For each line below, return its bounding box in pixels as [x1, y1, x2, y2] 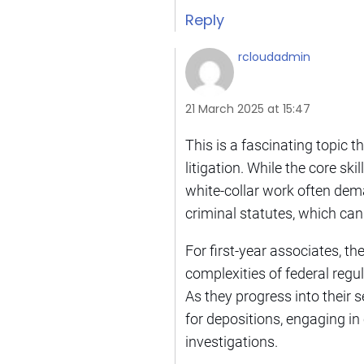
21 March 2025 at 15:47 [185, 100, 310, 117]
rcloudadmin [238, 48, 310, 65]
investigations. [185, 332, 278, 350]
